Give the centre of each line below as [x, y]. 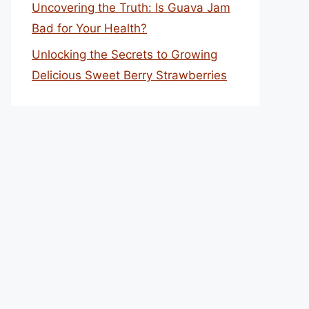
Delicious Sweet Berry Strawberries [129, 75]
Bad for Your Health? [89, 28]
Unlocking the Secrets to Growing [124, 54]
